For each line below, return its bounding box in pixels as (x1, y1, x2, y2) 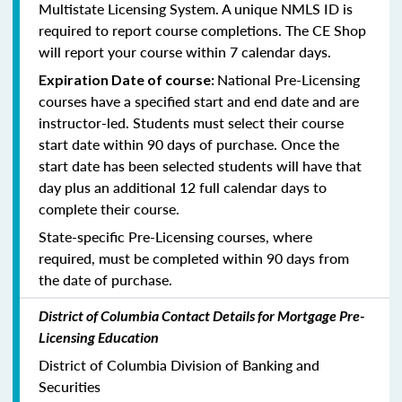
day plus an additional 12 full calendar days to (39, 176, 327, 197)
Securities (39, 375, 100, 397)
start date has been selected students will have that (39, 154, 362, 176)
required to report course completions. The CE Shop (39, 19, 366, 40)
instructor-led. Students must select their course (39, 111, 344, 133)
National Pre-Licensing (217, 68, 360, 90)
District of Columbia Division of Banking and (39, 354, 319, 375)
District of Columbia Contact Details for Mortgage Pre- (39, 306, 364, 324)
